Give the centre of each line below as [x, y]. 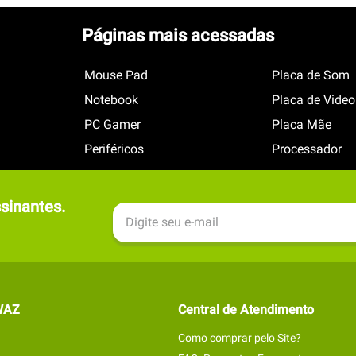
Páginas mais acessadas [178, 35]
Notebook [112, 100]
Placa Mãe [301, 124]
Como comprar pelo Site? [240, 338]
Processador [306, 149]
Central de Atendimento [246, 310]
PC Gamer [113, 124]
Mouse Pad [116, 75]
